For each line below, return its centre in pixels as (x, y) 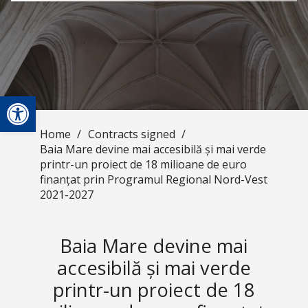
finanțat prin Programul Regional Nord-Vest (153, 179)
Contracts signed (131, 134)
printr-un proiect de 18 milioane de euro (143, 164)
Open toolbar (43, 102)
